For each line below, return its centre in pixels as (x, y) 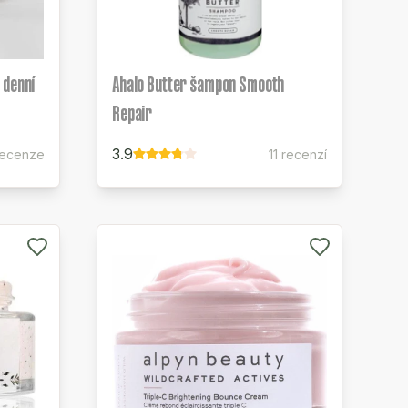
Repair (133, 113)
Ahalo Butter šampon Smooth (199, 84)
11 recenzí (298, 154)
